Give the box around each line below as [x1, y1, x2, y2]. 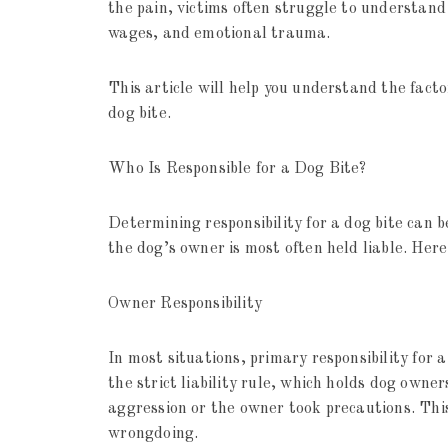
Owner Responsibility [108, 296, 262, 313]
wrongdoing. [108, 426, 199, 443]
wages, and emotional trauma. [108, 26, 331, 43]
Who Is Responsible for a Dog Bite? [108, 161, 367, 178]
